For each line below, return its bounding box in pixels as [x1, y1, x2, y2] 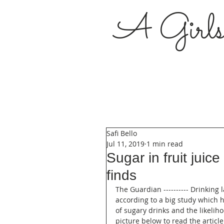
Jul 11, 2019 [106, 139, 144, 148]
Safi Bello [106, 128, 137, 138]
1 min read [146, 139, 183, 148]
